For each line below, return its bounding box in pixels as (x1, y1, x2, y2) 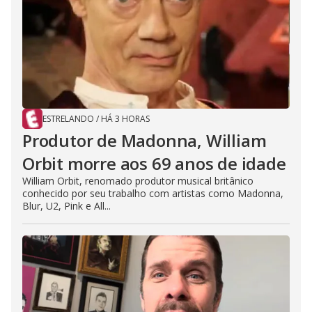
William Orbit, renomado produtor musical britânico (22, 174, 253, 188)
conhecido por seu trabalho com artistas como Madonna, (22, 187, 283, 201)
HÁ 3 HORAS (101, 113, 150, 125)
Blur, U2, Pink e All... (22, 199, 111, 213)
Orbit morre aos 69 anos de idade (22, 152, 286, 175)
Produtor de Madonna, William (22, 129, 267, 153)
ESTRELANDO (42, 113, 94, 125)
